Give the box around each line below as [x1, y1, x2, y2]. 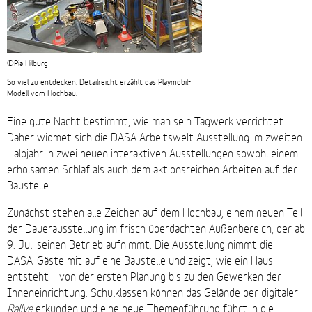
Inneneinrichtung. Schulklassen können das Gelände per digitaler [7, 283, 298, 300]
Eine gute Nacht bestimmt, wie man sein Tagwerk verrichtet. [7, 112, 286, 129]
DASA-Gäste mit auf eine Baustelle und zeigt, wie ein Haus [7, 251, 273, 268]
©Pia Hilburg [7, 56, 48, 69]
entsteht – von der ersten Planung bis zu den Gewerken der [7, 267, 281, 284]
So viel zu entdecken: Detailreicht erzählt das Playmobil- [7, 75, 191, 88]
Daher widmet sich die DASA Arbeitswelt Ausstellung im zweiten [7, 128, 302, 145]
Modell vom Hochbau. [7, 86, 77, 99]
